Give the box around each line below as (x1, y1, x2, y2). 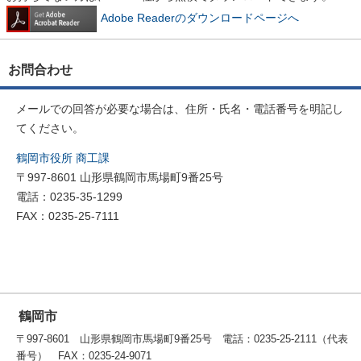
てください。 (16, 122, 84, 135)
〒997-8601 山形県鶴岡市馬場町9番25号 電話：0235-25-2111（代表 (16, 332, 348, 345)
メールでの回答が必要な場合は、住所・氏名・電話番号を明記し (16, 102, 343, 116)
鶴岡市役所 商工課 (16, 151, 110, 165)
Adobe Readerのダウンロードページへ (101, 11, 299, 25)
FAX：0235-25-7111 (16, 210, 119, 223)
